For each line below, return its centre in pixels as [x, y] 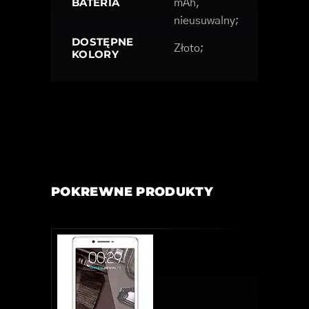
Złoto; [189, 49]
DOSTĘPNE [103, 42]
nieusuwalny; [207, 21]
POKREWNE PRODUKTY [132, 192]
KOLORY [95, 54]
